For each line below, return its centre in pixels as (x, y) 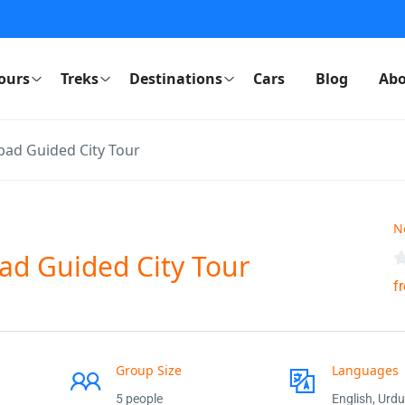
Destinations (175, 79)
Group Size (148, 370)
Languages (365, 370)
